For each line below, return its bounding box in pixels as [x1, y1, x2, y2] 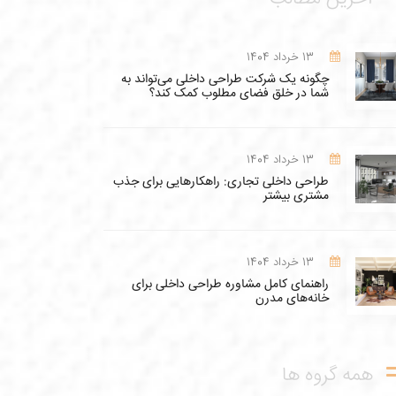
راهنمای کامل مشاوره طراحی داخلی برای [132, 274, 329, 294]
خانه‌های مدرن [255, 288, 329, 308]
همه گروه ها [282, 361, 373, 391]
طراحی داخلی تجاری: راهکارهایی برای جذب [113, 171, 329, 192]
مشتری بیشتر [263, 186, 329, 206]
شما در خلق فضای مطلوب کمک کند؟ [149, 83, 329, 103]
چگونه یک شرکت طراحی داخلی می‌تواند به [121, 69, 329, 89]
